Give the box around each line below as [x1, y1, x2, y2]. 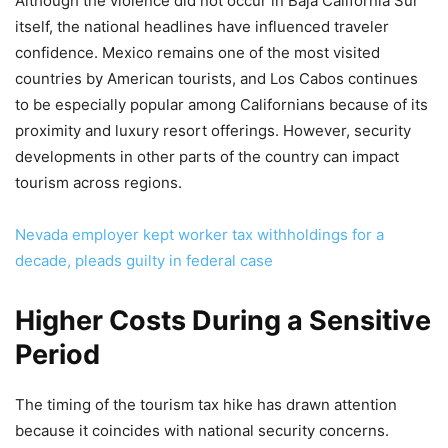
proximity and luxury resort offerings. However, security [15, 121, 411, 141]
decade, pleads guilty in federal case [15, 251, 273, 271]
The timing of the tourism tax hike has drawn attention [15, 395, 397, 415]
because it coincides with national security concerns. [15, 421, 389, 441]
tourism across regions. [15, 173, 182, 193]
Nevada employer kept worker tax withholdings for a [15, 225, 384, 245]
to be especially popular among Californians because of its [15, 95, 428, 115]
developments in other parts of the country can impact [15, 147, 399, 167]
